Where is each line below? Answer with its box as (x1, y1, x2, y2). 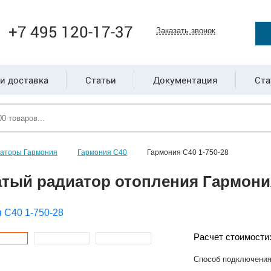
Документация (152, 74, 218, 86)
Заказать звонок (156, 26, 216, 35)
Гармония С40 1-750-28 (147, 148, 229, 157)
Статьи (85, 74, 116, 86)
